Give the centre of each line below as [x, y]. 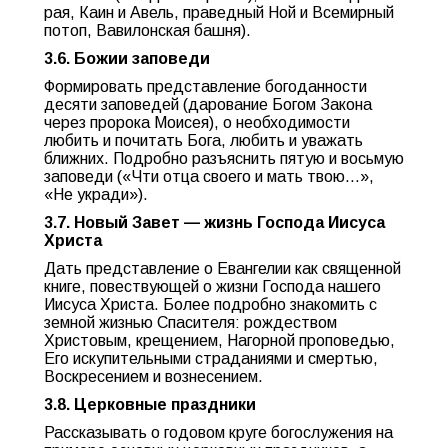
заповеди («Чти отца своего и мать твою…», [209, 176]
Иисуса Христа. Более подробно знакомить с [210, 304]
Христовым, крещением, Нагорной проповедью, [219, 340]
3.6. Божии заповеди [127, 58]
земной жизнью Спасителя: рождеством [190, 322]
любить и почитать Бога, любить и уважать [203, 140]
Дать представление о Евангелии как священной [222, 268]
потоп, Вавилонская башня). [147, 30]
